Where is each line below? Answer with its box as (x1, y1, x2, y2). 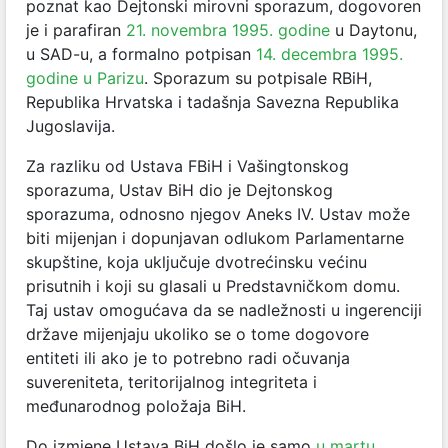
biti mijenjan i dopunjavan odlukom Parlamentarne (26, 227, 404, 248)
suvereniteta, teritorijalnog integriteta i (26, 371, 317, 392)
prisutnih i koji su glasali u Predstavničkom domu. (26, 275, 400, 296)
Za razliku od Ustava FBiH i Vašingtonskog (26, 155, 349, 176)
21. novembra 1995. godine (126, 19, 330, 40)
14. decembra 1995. (256, 43, 403, 64)
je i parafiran (26, 19, 126, 40)
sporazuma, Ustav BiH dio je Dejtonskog (26, 179, 333, 200)
